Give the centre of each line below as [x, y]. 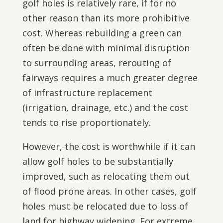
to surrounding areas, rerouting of [97, 63]
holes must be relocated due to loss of [105, 206]
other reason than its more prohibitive [106, 18]
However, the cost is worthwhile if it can [109, 146]
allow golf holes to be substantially [98, 161]
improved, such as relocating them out [106, 176]
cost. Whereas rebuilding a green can [102, 33]
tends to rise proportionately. [86, 122]
